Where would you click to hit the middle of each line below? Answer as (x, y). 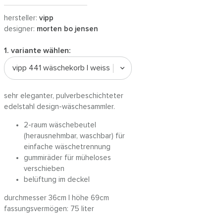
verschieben (44, 169)
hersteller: (22, 18)
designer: (20, 29)
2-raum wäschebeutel (60, 125)
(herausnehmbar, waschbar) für (74, 136)
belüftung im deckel (57, 180)
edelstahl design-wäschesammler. (59, 107)
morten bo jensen (67, 29)
